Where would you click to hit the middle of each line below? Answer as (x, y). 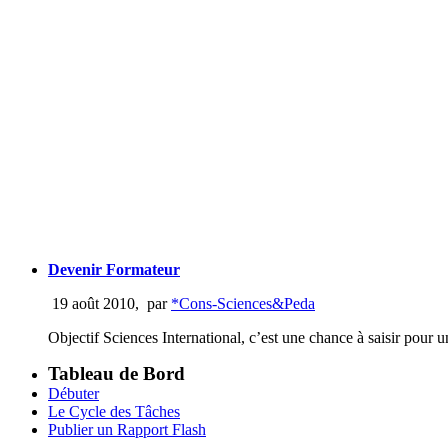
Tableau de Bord (116, 373)
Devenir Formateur (114, 269)
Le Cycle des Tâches (114, 411)
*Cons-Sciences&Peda (243, 303)
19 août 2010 (91, 303)
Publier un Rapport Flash (127, 429)
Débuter (73, 393)
